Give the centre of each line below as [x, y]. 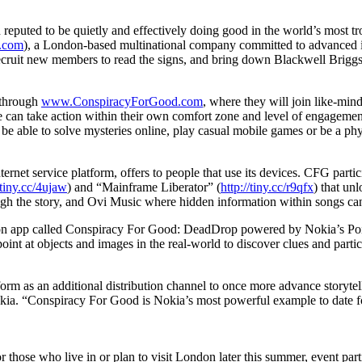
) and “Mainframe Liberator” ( [144, 187]
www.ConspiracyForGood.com [122, 101]
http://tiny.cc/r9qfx [267, 187]
